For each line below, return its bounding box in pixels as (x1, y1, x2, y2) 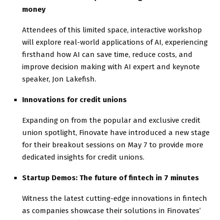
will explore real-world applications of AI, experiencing (22, 37, 208, 47)
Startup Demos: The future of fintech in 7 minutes (22, 173, 199, 182)
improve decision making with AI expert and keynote (22, 62, 200, 71)
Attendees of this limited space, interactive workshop (22, 25, 202, 34)
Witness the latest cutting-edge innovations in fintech (22, 193, 207, 203)
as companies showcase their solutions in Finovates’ (22, 206, 201, 215)
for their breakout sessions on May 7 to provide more (22, 140, 203, 149)
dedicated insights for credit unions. (22, 152, 144, 162)
